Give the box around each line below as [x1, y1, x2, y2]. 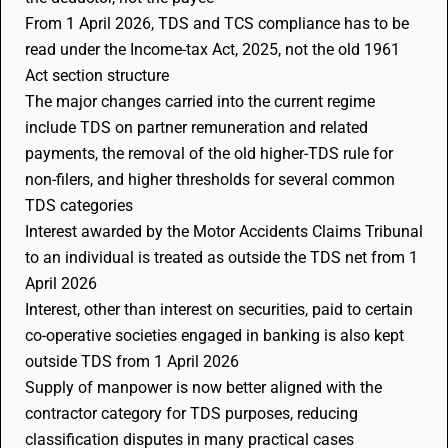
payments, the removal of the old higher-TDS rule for [25, 144, 393, 163]
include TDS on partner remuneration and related [25, 118, 368, 137]
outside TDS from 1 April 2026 [25, 352, 239, 371]
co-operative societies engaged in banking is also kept [25, 326, 404, 345]
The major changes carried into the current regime [25, 92, 375, 111]
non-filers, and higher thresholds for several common [25, 170, 395, 189]
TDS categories [25, 196, 133, 215]
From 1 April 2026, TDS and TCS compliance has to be [25, 14, 409, 33]
